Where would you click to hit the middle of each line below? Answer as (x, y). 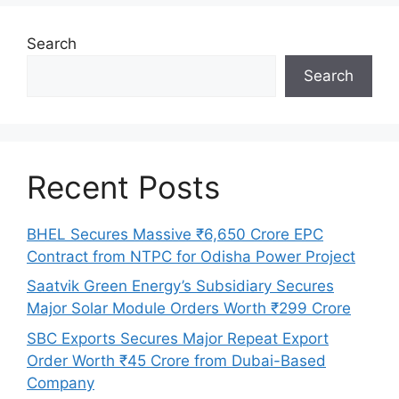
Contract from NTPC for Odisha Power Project (191, 256)
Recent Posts (123, 187)
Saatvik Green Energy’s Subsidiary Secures (180, 286)
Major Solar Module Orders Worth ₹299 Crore (189, 309)
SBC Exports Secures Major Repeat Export (178, 338)
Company (61, 383)
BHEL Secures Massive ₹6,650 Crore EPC (175, 234)
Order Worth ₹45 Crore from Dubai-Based (176, 360)
